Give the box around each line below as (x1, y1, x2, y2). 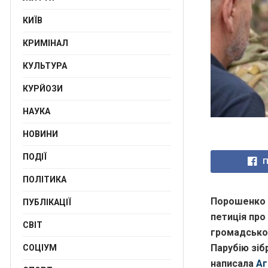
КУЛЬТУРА (23, 61, 67, 71)
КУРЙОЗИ (23, 84, 63, 93)
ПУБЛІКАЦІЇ (23, 197, 71, 207)
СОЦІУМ (23, 243, 57, 252)
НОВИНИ (23, 129, 58, 139)
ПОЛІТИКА (23, 175, 66, 184)
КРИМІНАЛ (23, 38, 68, 48)
